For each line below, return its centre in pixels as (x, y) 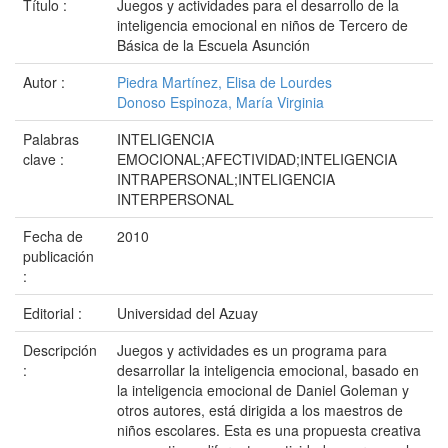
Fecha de (53, 236)
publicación (58, 256)
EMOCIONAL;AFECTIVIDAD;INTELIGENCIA (257, 159)
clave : (45, 159)
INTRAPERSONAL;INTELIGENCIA (226, 179)
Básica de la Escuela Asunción (213, 45)
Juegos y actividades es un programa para (252, 350)
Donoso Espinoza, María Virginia (220, 102)
